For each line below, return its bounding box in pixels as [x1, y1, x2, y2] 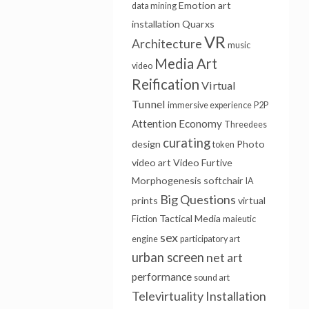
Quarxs [181, 18, 215, 30]
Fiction [131, 214, 157, 224]
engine [131, 234, 158, 244]
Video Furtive [172, 157, 232, 168]
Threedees [223, 119, 267, 130]
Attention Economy [131, 117, 222, 130]
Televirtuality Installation [131, 288, 266, 303]
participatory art [179, 234, 240, 244]
